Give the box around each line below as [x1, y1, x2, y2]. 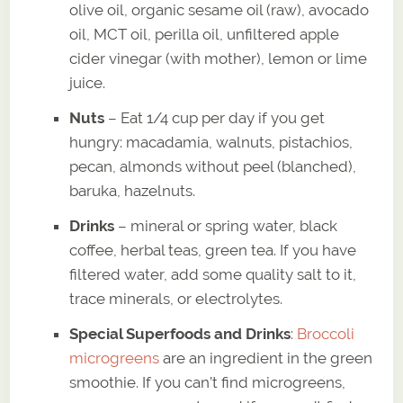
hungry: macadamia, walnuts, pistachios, [69, 132, 354, 151]
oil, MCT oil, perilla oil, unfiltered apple [69, 24, 340, 43]
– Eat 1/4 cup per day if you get [104, 108, 326, 127]
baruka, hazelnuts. [69, 181, 196, 200]
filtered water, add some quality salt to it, [69, 264, 357, 283]
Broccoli [297, 324, 355, 343]
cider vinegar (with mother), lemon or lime [69, 49, 368, 67]
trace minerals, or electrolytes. [69, 289, 283, 308]
